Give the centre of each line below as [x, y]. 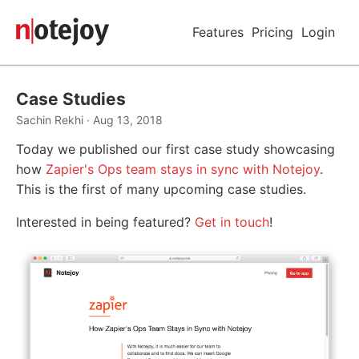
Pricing [272, 32]
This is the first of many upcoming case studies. [161, 189]
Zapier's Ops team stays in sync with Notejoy [183, 169]
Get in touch [232, 222]
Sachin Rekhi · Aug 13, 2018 [89, 120]
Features [218, 32]
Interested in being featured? [105, 222]
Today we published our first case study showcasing [175, 149]
